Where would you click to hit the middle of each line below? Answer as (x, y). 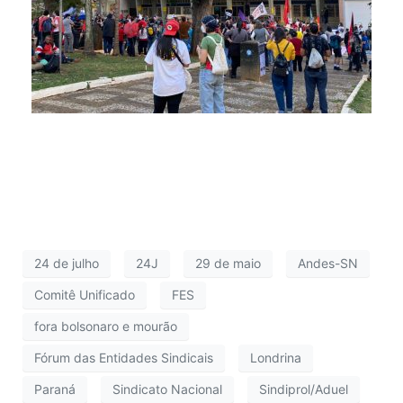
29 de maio (228, 264)
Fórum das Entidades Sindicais (124, 358)
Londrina (276, 358)
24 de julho (67, 264)
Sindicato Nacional (167, 390)
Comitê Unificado (85, 295)
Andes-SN (328, 264)
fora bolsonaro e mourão (106, 327)
